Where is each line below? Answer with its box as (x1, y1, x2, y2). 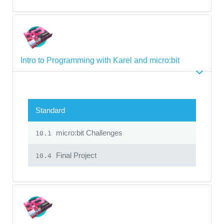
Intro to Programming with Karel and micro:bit (20, 55, 179, 64)
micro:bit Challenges (54, 128, 122, 137)
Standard (35, 105, 65, 114)
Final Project (54, 150, 96, 159)
